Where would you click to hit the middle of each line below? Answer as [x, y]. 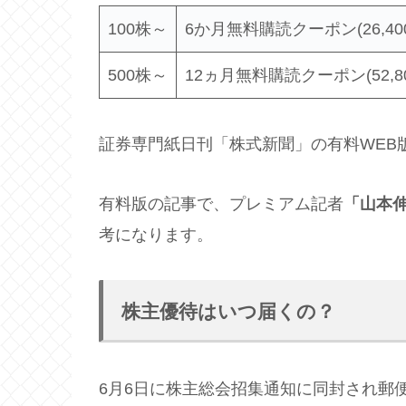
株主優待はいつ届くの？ [228, 311]
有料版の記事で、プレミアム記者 [221, 204]
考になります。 [156, 235]
